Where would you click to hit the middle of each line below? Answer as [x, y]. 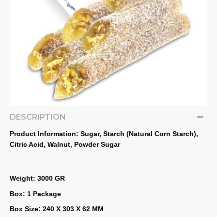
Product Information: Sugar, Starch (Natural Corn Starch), [104, 134]
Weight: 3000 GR [37, 178]
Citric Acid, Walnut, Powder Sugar [65, 144]
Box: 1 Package [35, 194]
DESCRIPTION [38, 117]
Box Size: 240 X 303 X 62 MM [57, 209]
